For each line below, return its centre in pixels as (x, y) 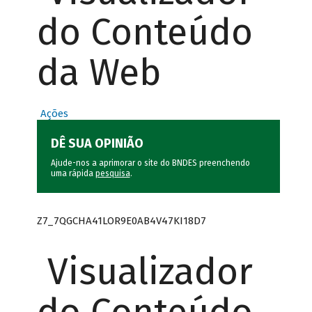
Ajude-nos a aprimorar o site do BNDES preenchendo (150, 163)
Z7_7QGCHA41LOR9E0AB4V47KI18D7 (121, 220)
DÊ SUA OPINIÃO (97, 144)
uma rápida (73, 174)
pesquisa (112, 174)
